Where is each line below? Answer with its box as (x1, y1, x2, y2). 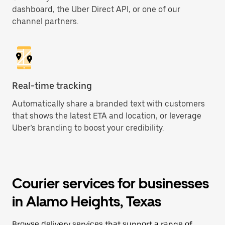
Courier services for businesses (12, 175, 209, 192)
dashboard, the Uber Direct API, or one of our (12, 5, 180, 14)
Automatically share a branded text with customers (12, 99, 205, 108)
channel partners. (12, 17, 78, 26)
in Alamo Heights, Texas (12, 193, 161, 210)
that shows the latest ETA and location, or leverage (12, 111, 201, 121)
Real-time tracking (12, 80, 92, 91)
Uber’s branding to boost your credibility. (12, 123, 164, 133)
